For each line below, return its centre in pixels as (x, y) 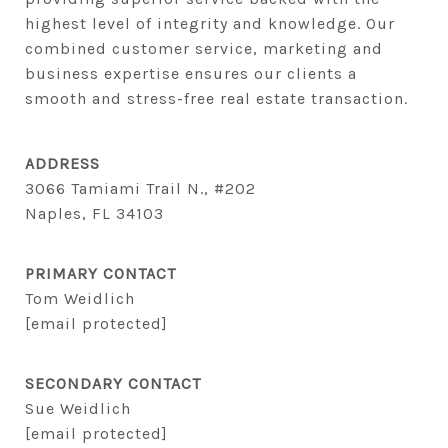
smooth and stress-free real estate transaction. (216, 99)
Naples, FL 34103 (94, 214)
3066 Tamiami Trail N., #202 (140, 189)
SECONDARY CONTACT (113, 384)
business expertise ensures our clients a (191, 74)
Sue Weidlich (78, 409)
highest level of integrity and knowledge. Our (210, 24)
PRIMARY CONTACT (100, 274)
